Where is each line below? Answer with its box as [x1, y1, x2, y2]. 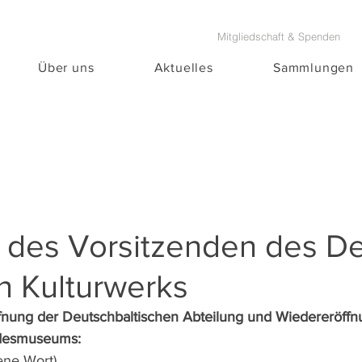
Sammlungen [273, 61, 354, 74]
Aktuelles [154, 61, 213, 74]
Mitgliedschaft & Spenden [217, 30, 340, 43]
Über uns [38, 61, 95, 74]
